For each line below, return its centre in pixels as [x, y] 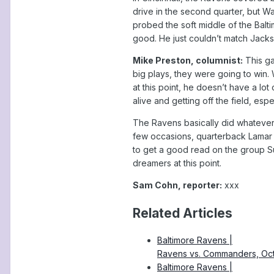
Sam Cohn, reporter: [177, 185]
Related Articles [183, 213]
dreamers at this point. [177, 163]
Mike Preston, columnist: [188, 61]
